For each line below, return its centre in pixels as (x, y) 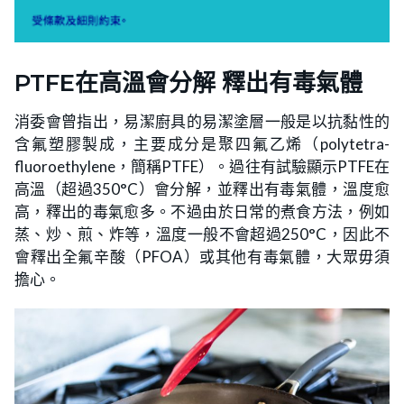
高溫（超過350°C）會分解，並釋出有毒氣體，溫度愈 (202, 189)
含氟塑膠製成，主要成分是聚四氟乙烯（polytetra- (202, 144)
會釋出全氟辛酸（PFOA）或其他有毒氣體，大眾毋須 (202, 257)
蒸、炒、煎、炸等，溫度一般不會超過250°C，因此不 (202, 234)
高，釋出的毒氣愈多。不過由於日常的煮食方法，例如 (202, 212)
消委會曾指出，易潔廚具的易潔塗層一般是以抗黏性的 (202, 122)
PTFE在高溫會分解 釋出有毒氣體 (188, 83)
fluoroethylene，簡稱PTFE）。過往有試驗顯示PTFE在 (202, 167)
